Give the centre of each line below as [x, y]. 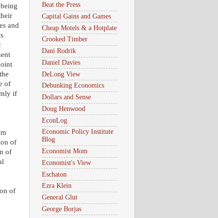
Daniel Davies [61, 62]
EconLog [54, 120]
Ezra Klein [57, 186]
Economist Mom [65, 151]
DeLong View [61, 74]
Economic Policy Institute [78, 132]
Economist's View [66, 163]
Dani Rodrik [59, 51]
